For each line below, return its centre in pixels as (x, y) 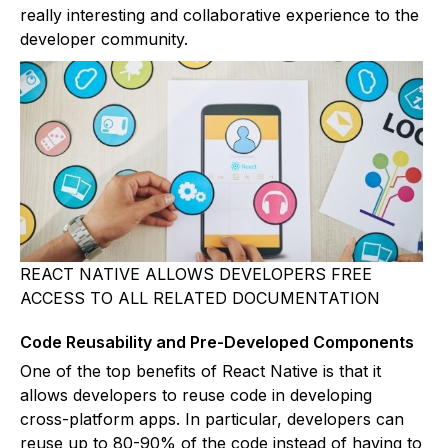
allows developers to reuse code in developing (196, 395)
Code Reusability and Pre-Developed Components (217, 342)
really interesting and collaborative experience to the (219, 14)
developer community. (104, 38)
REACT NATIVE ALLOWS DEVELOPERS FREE (196, 274)
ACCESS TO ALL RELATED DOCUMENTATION (200, 298)
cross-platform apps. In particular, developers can (212, 419)
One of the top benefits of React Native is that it (200, 371)
